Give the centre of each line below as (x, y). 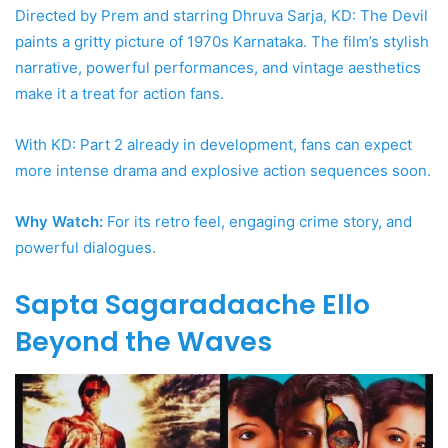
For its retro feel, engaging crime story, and (257, 222)
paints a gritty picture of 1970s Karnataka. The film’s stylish (222, 42)
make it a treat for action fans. (119, 94)
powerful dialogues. (85, 248)
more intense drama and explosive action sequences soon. (223, 171)
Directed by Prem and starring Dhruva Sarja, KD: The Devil (221, 16)
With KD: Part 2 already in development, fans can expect (213, 145)
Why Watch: (59, 222)
